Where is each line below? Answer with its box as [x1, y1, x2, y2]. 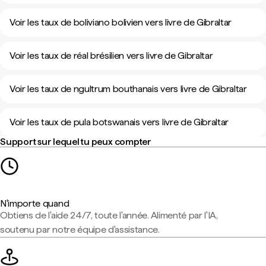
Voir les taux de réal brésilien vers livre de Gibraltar [9, 50, 213, 61]
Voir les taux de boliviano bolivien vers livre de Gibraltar [9, 17, 232, 28]
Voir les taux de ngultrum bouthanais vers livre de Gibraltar [9, 83, 247, 94]
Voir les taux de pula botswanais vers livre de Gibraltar [9, 116, 229, 128]
